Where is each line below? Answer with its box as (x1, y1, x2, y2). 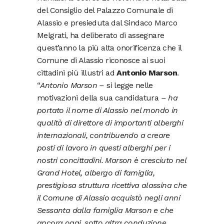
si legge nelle (106, 80, 153, 90)
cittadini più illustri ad (37, 67, 117, 77)
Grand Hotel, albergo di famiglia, (37, 167, 155, 177)
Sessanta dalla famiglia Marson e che (37, 205, 173, 215)
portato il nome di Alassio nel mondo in (37, 105, 178, 115)
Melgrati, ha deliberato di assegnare (37, 30, 164, 40)
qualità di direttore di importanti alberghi (37, 117, 183, 127)
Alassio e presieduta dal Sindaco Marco (37, 17, 177, 27)
